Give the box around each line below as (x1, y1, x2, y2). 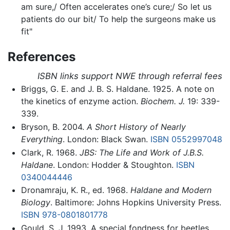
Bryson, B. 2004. (21, 121, 87, 132)
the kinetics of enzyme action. (21, 96, 141, 107)
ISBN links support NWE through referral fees (37, 71, 222, 82)
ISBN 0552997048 (150, 133, 222, 144)
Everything (21, 133, 63, 144)
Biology (21, 197, 50, 208)
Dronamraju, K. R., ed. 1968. (21, 185, 130, 196)
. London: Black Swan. (62, 133, 150, 144)
